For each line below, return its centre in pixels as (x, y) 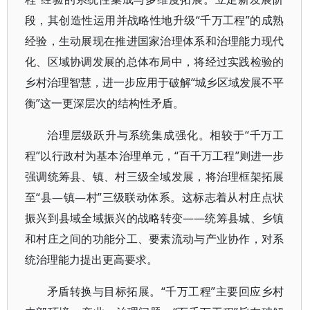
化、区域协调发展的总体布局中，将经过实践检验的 (155, 62)
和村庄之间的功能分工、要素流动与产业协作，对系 (155, 239)
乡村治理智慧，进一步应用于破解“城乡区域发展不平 (155, 82)
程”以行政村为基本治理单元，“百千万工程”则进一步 (155, 156)
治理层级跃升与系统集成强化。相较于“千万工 (166, 135)
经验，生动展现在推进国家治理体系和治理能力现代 (155, 41)
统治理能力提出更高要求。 (91, 259)
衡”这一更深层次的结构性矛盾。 (104, 103)
